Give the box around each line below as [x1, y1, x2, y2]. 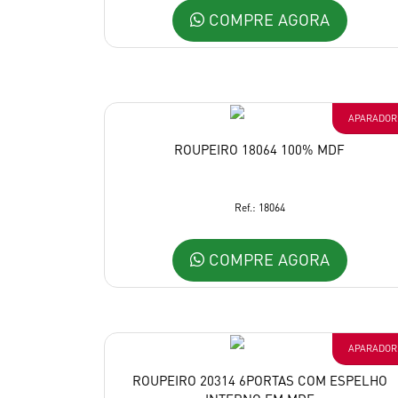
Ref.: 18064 [234, 201, 285, 215]
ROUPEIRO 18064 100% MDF [174, 140, 345, 159]
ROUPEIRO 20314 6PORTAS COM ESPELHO [131, 371, 387, 390]
